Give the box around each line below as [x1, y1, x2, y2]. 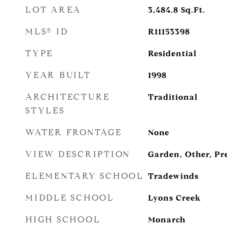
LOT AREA [25, 5, 81, 15]
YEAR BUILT [25, 70, 91, 81]
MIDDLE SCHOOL [25, 193, 115, 203]
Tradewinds [147, 171, 199, 181]
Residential [147, 49, 197, 58]
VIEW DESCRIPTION [25, 149, 130, 160]
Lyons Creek [147, 193, 201, 203]
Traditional [147, 92, 198, 102]
